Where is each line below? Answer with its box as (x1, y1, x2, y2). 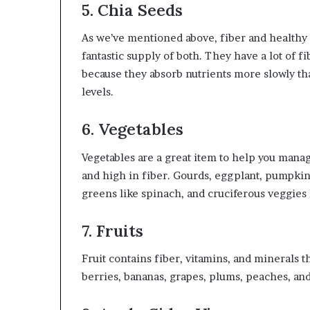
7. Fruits (82, 220, 143, 241)
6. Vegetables (82, 119, 183, 139)
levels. (82, 85, 113, 98)
